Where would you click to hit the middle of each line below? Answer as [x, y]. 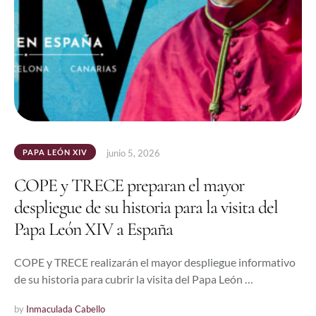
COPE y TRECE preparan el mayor [129, 186]
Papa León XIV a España [93, 229]
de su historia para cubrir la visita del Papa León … [134, 279]
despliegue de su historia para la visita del [146, 207]
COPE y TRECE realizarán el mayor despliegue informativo [155, 262]
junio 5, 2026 [133, 153]
